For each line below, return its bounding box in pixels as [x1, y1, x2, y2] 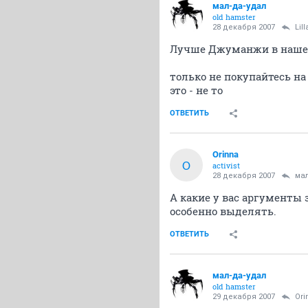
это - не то [170, 83, 223, 97]
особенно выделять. [170, 204, 276, 218]
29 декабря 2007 [212, 292, 275, 301]
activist [212, 160, 240, 170]
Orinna [212, 149, 239, 159]
